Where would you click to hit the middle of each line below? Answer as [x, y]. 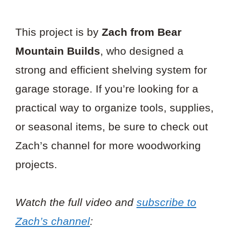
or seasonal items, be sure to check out [112, 126]
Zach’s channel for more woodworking [108, 145]
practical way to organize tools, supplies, [114, 107]
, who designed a [142, 51]
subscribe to [166, 202]
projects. [36, 164]
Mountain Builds [58, 51]
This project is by [59, 32]
